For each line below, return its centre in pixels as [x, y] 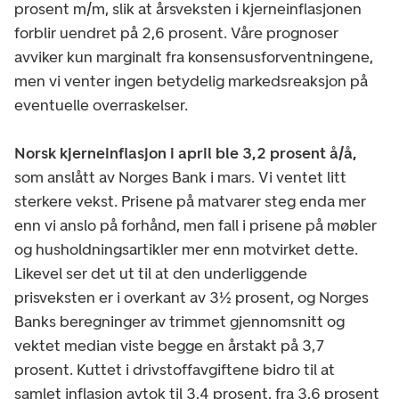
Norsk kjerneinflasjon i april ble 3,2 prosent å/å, [186, 153]
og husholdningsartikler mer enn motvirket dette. [186, 249]
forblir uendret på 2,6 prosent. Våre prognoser [176, 33]
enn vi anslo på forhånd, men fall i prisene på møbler [195, 225]
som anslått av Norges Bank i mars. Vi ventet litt [180, 177]
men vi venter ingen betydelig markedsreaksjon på [191, 81]
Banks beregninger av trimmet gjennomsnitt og [179, 321]
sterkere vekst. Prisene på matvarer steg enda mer [190, 201]
